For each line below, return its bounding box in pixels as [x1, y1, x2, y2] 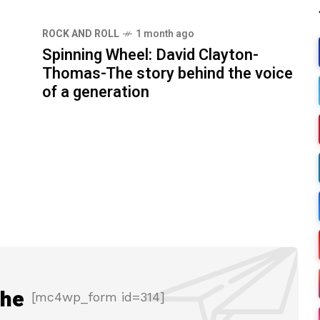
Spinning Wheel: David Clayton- [42, 43, 259, 66]
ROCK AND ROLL [42, 26, 119, 41]
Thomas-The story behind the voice [42, 61, 293, 85]
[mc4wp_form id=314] [31, 289, 165, 304]
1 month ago [136, 26, 194, 41]
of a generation [42, 80, 149, 104]
